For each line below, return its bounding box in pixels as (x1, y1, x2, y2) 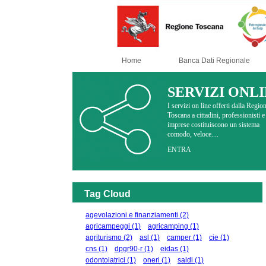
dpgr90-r (115, 245, 142, 253)
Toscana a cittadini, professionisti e (167, 111, 265, 119)
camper (167, 233, 191, 242)
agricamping (148, 222, 188, 230)
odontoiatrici (85, 256, 125, 264)
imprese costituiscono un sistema (167, 121, 259, 129)
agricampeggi (85, 222, 130, 230)
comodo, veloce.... (167, 130, 218, 138)
